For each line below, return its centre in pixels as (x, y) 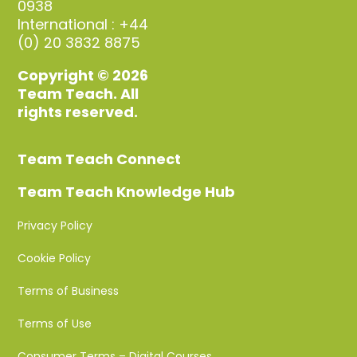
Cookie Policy (55, 259)
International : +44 (83, 25)
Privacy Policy (55, 226)
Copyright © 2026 (83, 76)
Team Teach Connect (100, 159)
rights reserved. (78, 112)
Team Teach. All (78, 94)
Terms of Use (55, 324)
